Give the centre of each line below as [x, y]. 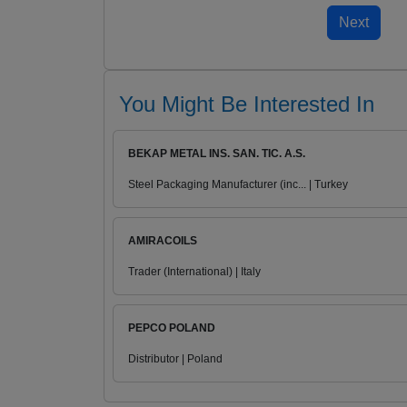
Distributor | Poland [175, 359]
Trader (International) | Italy [194, 272]
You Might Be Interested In [247, 104]
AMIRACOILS [163, 241]
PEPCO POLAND [172, 328]
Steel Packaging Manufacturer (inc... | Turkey [238, 185]
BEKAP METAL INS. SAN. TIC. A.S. [217, 154]
